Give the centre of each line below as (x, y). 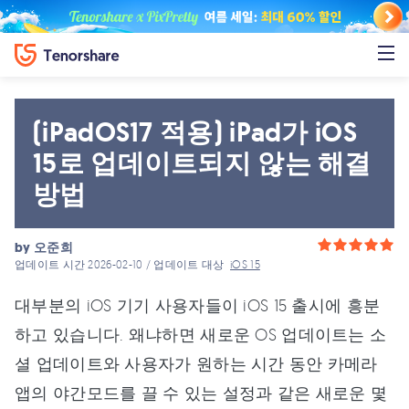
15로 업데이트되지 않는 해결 (202, 163)
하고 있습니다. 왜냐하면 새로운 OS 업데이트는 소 (201, 334)
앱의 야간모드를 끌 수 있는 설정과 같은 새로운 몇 (201, 393)
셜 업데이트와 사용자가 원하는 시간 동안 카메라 (196, 363)
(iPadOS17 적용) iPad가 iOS (195, 132)
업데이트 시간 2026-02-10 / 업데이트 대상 (123, 264)
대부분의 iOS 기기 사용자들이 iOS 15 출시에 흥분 (198, 305)
